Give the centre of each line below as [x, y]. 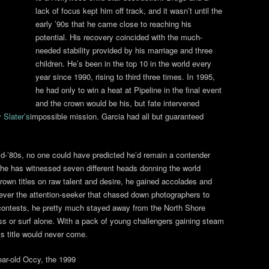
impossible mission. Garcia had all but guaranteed [117, 116]
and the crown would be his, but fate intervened [117, 103]
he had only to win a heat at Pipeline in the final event [128, 90]
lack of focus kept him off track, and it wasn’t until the [129, 11]
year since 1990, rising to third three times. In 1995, [125, 77]
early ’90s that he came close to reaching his [113, 24]
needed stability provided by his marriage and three [124, 50]
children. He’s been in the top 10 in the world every [123, 63]
